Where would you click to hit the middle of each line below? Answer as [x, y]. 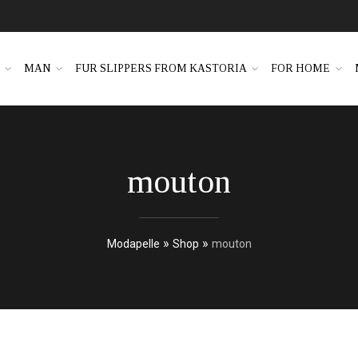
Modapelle [133, 243]
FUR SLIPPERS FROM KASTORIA [161, 69]
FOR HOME [301, 69]
